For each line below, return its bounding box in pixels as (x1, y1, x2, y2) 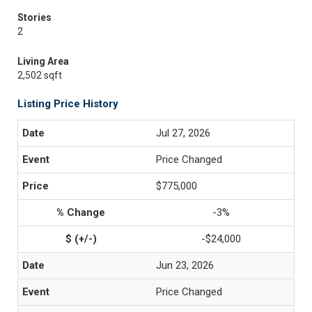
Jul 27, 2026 (156, 127, 210, 139)
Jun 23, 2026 (156, 259, 214, 272)
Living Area (17, 56, 69, 67)
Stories (17, 12, 52, 23)
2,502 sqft (17, 70, 62, 81)
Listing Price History (17, 97, 118, 110)
